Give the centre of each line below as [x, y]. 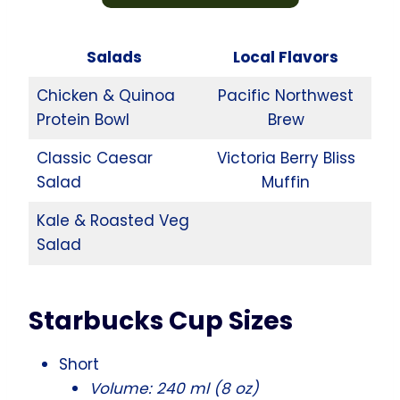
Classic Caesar [94, 158]
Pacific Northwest [286, 95]
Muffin [286, 182]
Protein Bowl [83, 119]
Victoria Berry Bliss [286, 158]
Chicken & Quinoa [105, 95]
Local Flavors [286, 57]
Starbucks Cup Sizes [161, 321]
